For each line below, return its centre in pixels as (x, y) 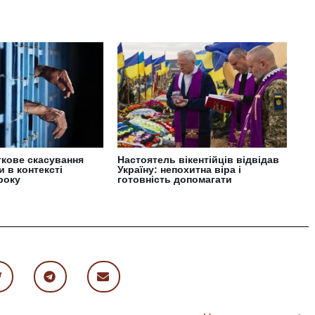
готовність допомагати (175, 180)
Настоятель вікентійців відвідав (199, 160)
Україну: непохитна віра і (180, 170)
